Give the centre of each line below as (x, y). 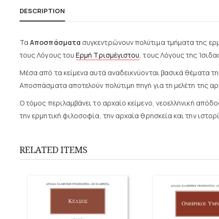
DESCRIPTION (42, 11)
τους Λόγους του (48, 55)
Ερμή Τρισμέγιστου (108, 55)
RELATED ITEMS (54, 149)
